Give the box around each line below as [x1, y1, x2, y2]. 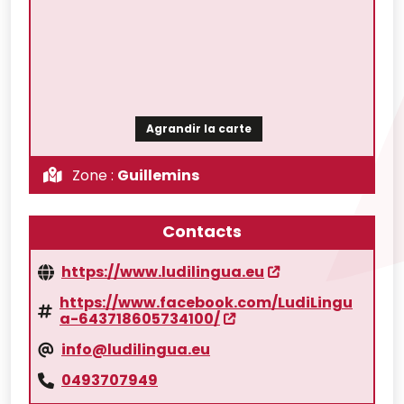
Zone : [72, 165, 114, 186]
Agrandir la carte [145, 121, 252, 136]
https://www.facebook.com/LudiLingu [60, 292, 353, 313]
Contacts [162, 220, 242, 243]
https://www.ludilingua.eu [61, 262, 264, 282]
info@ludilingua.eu [61, 339, 210, 360]
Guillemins [117, 165, 199, 186]
